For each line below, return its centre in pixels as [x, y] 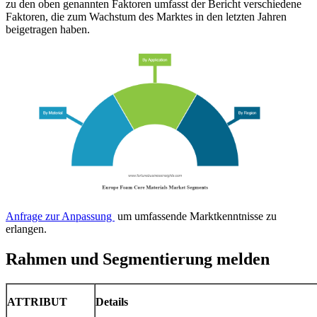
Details [112, 302]
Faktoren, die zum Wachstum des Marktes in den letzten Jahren [146, 16]
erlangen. [26, 229]
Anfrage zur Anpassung [60, 217]
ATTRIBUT [37, 302]
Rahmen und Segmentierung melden [138, 259]
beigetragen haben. [48, 29]
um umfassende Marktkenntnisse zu [196, 217]
